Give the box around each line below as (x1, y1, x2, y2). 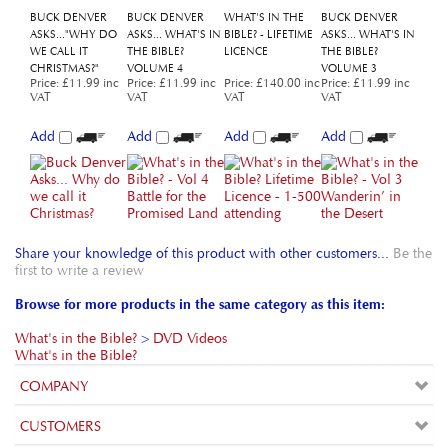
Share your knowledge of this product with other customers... (15, 167, 393, 184)
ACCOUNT (20, 380, 89, 397)
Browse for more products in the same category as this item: (15, 218, 385, 235)
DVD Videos (153, 252, 227, 269)
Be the (393, 167, 432, 184)
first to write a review (15, 184, 144, 201)
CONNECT (20, 420, 87, 437)
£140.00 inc (253, 14, 320, 28)
